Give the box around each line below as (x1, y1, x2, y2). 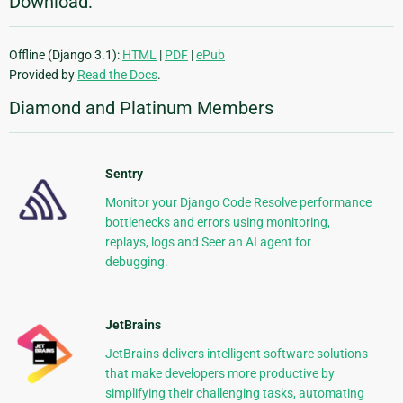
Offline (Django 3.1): (9, 47, 122, 62)
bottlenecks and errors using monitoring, (104, 214, 330, 229)
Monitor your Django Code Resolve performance (104, 194, 372, 210)
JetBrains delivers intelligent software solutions (104, 345, 368, 361)
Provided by (9, 67, 77, 82)
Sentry (104, 166, 143, 181)
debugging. (104, 254, 168, 269)
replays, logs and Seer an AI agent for (104, 234, 311, 249)
